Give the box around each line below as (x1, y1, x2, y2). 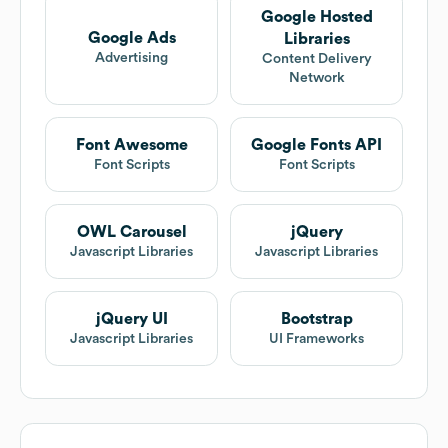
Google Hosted (260, 9, 373, 26)
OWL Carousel (76, 224, 187, 241)
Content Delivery (261, 52, 372, 67)
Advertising (95, 50, 168, 65)
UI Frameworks (269, 332, 364, 347)
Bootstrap (280, 311, 353, 328)
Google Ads (87, 29, 176, 46)
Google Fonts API (251, 137, 382, 154)
